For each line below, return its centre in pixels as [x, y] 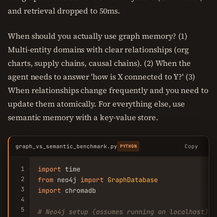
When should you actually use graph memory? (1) [98, 36]
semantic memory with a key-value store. [83, 117]
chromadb [78, 190]
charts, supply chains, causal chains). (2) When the [99, 63]
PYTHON [129, 146]
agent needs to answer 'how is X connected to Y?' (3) [101, 77]
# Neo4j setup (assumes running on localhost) [123, 212]
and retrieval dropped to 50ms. [64, 11]
